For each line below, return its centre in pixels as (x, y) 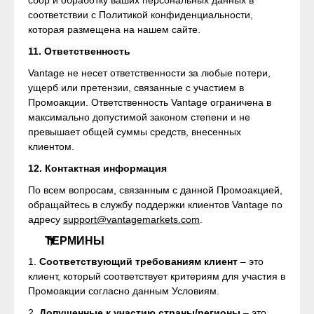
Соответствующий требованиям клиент (138, 261)
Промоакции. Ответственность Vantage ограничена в (150, 102)
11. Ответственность (79, 51)
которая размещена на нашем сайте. (114, 29)
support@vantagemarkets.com (131, 219)
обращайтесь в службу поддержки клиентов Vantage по (155, 205)
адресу (46, 219)
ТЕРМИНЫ (75, 241)
